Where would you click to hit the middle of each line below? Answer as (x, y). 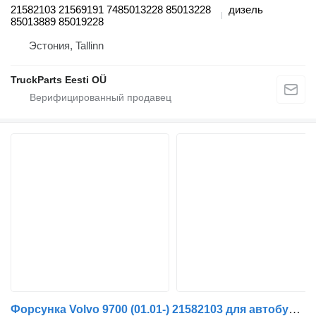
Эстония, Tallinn (66, 46)
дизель (246, 10)
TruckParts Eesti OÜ (59, 80)
